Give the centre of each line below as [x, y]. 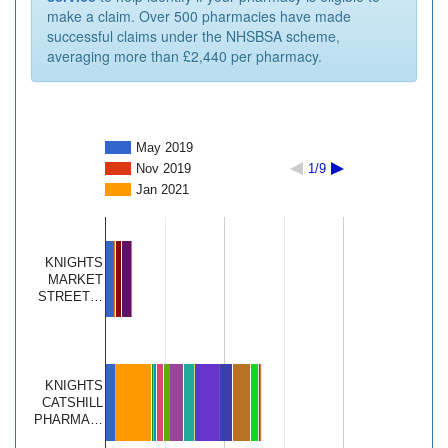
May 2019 [164, 148]
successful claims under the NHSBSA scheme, [193, 36]
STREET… [70, 297]
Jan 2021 [162, 190]
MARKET [75, 280]
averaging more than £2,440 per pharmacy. [184, 56]
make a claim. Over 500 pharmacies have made [199, 16]
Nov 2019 [163, 169]
